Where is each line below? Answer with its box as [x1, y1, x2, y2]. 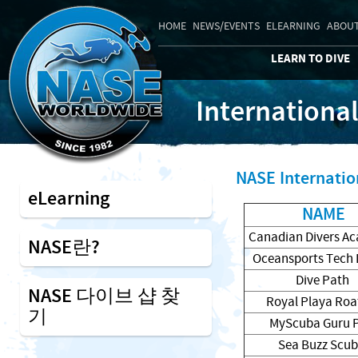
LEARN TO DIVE [271, 50, 350, 67]
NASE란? [28, 235, 100, 261]
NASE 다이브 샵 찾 [28, 284, 180, 309]
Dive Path [293, 272, 350, 289]
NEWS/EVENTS [193, 18, 260, 34]
